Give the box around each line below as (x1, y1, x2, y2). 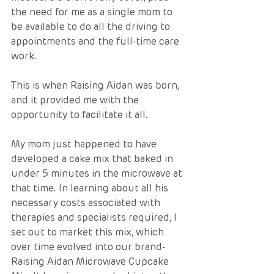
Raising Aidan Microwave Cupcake (11, 256, 171, 268)
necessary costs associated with (11, 197, 163, 209)
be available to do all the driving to (11, 21, 172, 33)
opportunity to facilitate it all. (11, 109, 150, 121)
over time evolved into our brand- (11, 241, 168, 253)
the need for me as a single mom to (11, 6, 175, 18)
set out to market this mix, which (11, 226, 166, 239)
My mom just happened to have (11, 138, 159, 150)
